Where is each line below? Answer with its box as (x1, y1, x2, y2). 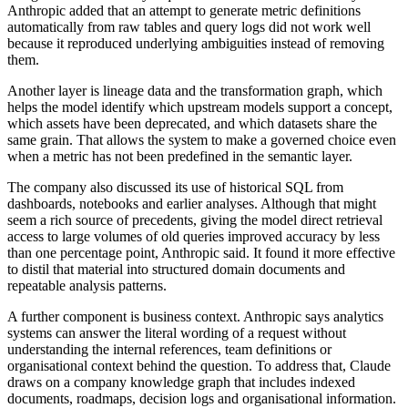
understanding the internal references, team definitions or (7, 342, 331, 358)
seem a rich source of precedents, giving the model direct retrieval (7, 212, 382, 229)
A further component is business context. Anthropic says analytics (7, 309, 383, 325)
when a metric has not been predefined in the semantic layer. (7, 148, 352, 165)
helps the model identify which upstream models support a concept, (7, 99, 393, 116)
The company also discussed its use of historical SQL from (7, 179, 343, 196)
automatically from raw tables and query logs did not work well (7, 19, 371, 36)
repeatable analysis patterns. (7, 278, 167, 294)
